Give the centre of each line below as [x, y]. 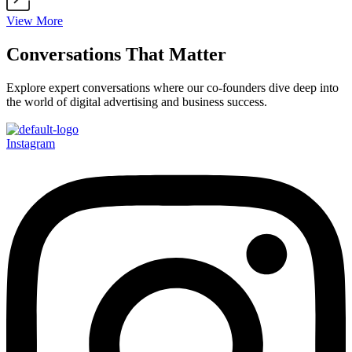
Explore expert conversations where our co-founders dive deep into [172, 87]
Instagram [31, 143]
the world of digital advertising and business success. [137, 101]
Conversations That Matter [116, 54]
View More [35, 21]
